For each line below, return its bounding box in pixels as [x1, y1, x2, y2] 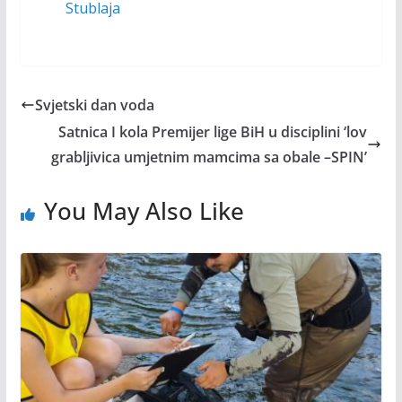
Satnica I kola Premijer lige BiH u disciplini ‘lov [58, 121, 368, 142]
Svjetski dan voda [34, 94, 154, 115]
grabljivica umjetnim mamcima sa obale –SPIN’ [51, 146, 368, 167]
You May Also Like [43, 194, 244, 227]
